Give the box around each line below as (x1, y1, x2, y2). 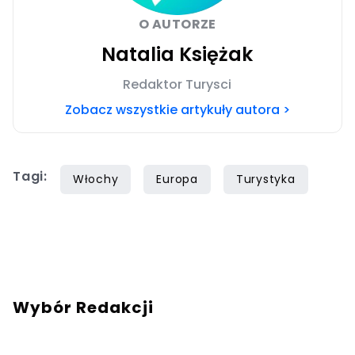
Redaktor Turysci (123, 75, 232, 94)
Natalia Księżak (101, 41, 254, 68)
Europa (156, 171, 198, 188)
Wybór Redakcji (13, 296, 154, 319)
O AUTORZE (139, 15, 216, 34)
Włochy (72, 171, 119, 188)
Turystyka (235, 171, 296, 188)
